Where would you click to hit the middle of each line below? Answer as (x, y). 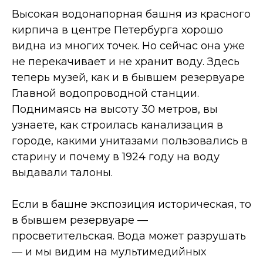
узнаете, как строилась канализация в (117, 125)
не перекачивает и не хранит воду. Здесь (126, 62)
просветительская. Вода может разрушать (129, 236)
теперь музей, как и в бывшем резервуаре (128, 78)
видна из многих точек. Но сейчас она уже (128, 46)
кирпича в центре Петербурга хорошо (117, 30)
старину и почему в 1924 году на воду (116, 157)
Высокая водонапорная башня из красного (131, 14)
